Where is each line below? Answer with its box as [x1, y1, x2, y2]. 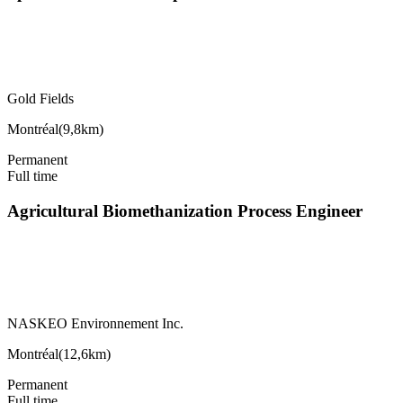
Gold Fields [7, 91, 74, 107]
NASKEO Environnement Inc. [7, 315, 184, 331]
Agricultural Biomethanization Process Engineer [7, 201, 363, 221]
